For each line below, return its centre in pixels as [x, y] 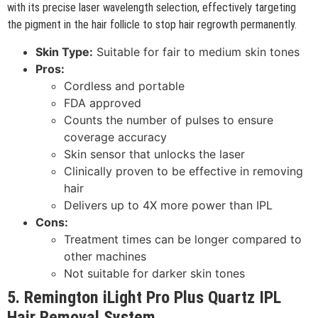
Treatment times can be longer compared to [183, 240]
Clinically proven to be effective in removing [183, 171]
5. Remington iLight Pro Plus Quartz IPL [144, 298]
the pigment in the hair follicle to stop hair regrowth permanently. [152, 24]
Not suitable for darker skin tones [154, 274]
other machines [105, 257]
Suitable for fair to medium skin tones [196, 52]
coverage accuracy [115, 137]
